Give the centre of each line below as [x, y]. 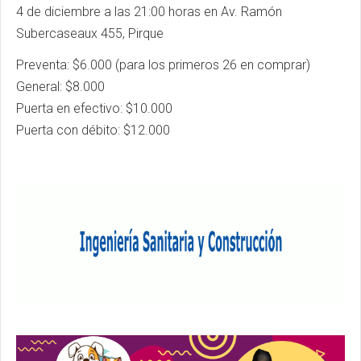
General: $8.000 [60, 86]
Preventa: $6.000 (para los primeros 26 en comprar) [163, 64]
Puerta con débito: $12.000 [93, 130]
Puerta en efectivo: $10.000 [94, 108]
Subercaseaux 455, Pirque [90, 33]
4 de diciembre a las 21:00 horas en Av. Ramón [149, 11]
